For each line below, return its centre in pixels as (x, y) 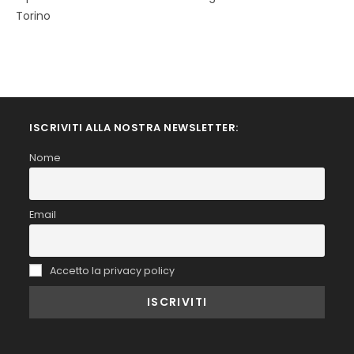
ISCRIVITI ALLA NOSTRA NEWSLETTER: (134, 128)
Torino (33, 16)
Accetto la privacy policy (111, 271)
